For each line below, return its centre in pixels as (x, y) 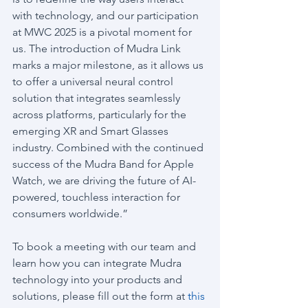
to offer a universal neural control (94, 81)
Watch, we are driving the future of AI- (104, 180)
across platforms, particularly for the (101, 114)
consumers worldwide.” (70, 213)
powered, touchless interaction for (98, 197)
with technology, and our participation (107, 15)
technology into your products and (99, 279)
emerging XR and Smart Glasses (92, 131)
